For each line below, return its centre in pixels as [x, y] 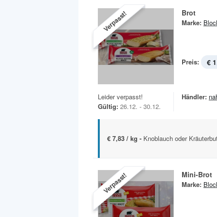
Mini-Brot [197, 174]
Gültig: [108, 106]
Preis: [190, 62]
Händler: [194, 96]
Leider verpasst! [120, 96]
